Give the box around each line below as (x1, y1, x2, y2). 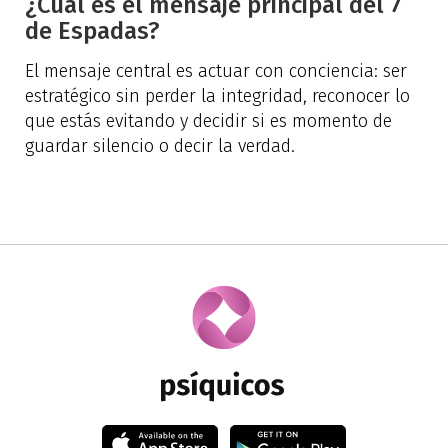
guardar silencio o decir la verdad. (25, 135, 295, 157)
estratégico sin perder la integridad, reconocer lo (25, 85, 410, 107)
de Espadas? (25, 16, 160, 45)
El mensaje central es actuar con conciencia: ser (25, 60, 407, 82)
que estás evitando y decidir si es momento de (25, 110, 392, 132)
